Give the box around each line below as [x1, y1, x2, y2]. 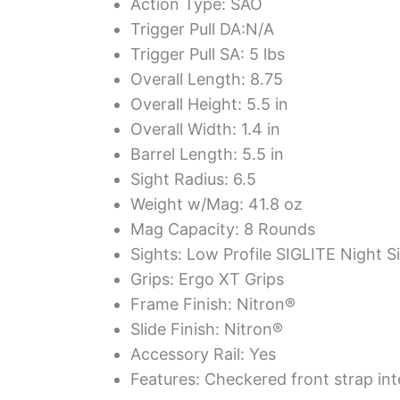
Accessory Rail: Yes [130, 344, 276, 363]
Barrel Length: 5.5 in [130, 144, 284, 163]
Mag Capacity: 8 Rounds [130, 219, 315, 238]
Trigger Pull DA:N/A [130, 19, 274, 38]
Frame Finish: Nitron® [130, 294, 296, 313]
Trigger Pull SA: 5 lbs [130, 44, 285, 63]
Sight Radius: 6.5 [130, 169, 256, 188]
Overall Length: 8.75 [130, 69, 283, 88]
